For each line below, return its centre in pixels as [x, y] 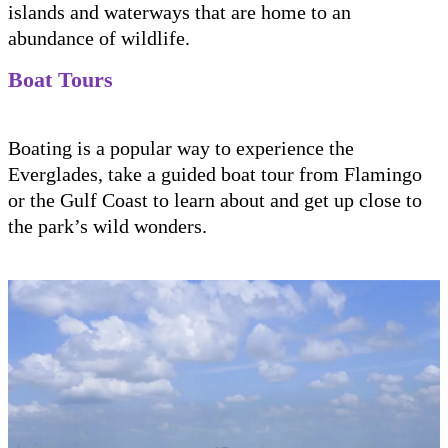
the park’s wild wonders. [107, 225]
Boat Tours [60, 79]
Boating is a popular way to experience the [181, 147]
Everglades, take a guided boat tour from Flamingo [215, 173]
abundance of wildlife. [99, 37]
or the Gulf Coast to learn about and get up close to [215, 199]
